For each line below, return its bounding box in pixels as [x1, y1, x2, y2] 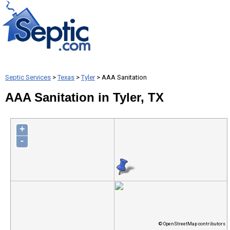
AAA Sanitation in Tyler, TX [5, 90, 164, 104]
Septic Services [5, 73, 51, 81]
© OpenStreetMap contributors [158, 221, 225, 226]
